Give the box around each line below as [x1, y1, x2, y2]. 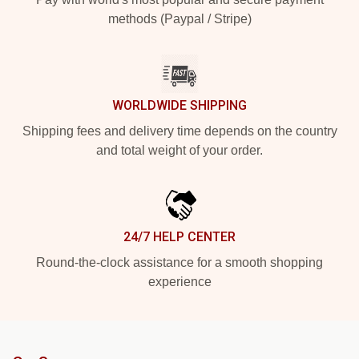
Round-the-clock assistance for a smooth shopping [36, 256, 323, 270]
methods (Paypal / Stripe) [107, 12, 252, 26]
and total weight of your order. [96, 143, 263, 158]
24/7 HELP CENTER [123, 229, 236, 245]
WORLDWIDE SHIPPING [112, 98, 247, 114]
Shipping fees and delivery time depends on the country [22, 124, 337, 139]
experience [147, 275, 212, 289]
